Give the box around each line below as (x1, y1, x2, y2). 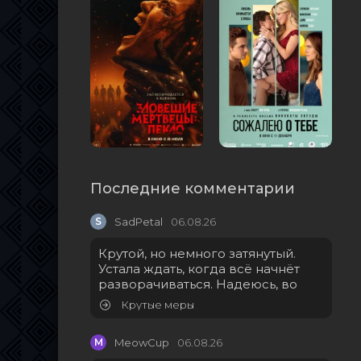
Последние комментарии (90, 180, 295, 198)
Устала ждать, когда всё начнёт (98, 261, 300, 277)
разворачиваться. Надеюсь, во (98, 276, 297, 293)
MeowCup (114, 336, 169, 350)
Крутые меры (118, 298, 194, 312)
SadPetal (114, 215, 163, 229)
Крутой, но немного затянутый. (98, 246, 296, 262)
